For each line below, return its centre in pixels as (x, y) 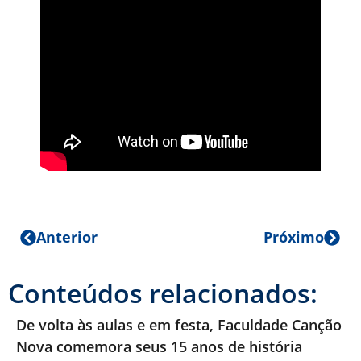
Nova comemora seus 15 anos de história (161, 347)
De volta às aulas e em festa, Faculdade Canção (179, 325)
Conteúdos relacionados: (163, 293)
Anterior (67, 237)
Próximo (294, 237)
